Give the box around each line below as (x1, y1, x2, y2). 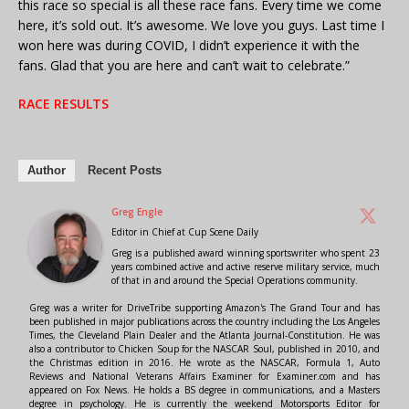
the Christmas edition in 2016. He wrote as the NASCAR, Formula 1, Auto (29, 356, 380, 370)
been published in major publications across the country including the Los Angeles (29, 315, 380, 329)
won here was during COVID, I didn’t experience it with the (18, 37, 360, 55)
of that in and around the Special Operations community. (111, 274, 358, 288)
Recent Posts (88, 163, 162, 178)
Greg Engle (111, 205, 163, 219)
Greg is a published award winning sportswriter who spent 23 (111, 246, 380, 260)
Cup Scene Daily (188, 225, 258, 239)
